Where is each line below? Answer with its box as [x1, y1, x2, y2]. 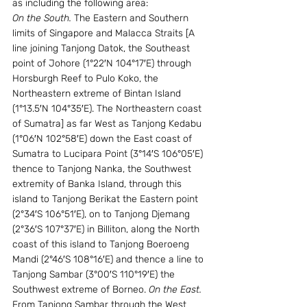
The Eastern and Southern [71, 12, 191, 24]
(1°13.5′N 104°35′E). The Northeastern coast [12, 103, 204, 114]
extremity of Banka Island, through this [12, 178, 184, 190]
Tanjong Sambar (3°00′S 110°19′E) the [12, 269, 177, 280]
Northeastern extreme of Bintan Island [12, 88, 184, 99]
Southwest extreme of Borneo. [12, 284, 149, 295]
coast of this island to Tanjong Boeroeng [12, 238, 192, 250]
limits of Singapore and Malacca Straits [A [12, 27, 197, 39]
